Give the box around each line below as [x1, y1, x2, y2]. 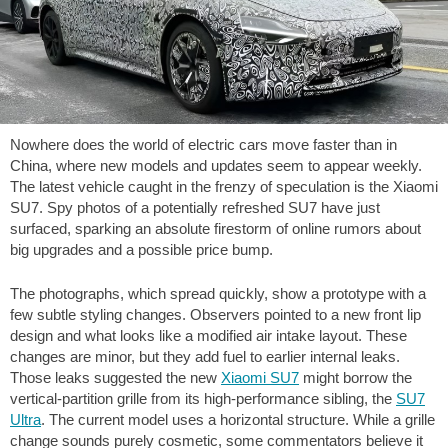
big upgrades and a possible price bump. [10, 241, 273, 258]
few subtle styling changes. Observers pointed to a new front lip [10, 305, 421, 323]
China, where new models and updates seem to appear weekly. [10, 157, 422, 174]
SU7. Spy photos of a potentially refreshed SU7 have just [10, 199, 380, 216]
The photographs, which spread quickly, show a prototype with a [10, 284, 426, 302]
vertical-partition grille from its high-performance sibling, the [10, 389, 396, 407]
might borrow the [299, 368, 412, 386]
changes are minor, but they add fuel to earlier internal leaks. [10, 347, 400, 365]
